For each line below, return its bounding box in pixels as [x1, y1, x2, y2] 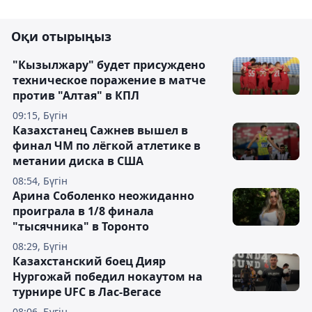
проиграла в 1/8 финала [13, 203, 154, 219]
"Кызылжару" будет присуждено [13, 57, 205, 72]
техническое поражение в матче [13, 72, 205, 88]
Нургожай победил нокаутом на [13, 269, 203, 284]
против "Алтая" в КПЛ [13, 88, 139, 103]
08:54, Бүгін [13, 174, 68, 187]
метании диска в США [13, 153, 143, 169]
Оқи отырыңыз [11, 28, 111, 45]
